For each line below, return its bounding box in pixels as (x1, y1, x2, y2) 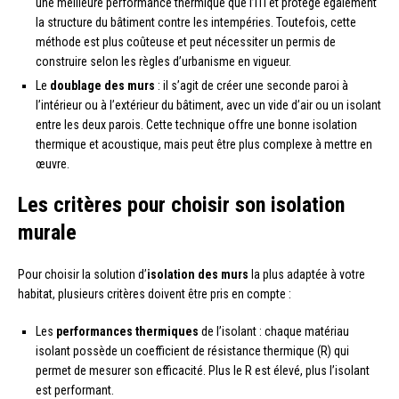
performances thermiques (56, 323, 199, 338)
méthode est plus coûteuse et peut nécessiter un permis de (36, 34, 336, 49)
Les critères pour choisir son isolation (18, 191, 345, 217)
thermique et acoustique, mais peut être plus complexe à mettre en (36, 136, 372, 151)
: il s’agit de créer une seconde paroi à (155, 77, 348, 93)
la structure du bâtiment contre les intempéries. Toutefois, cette (36, 14, 356, 29)
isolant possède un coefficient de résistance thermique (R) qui (36, 343, 349, 358)
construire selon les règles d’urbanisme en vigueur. (36, 53, 291, 69)
